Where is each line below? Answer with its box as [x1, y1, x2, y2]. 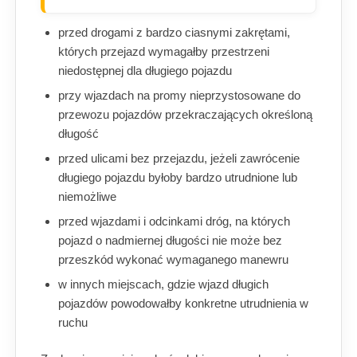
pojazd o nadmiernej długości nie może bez [58, 233, 282, 248]
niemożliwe [58, 190, 116, 204]
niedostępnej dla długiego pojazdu [58, 64, 232, 78]
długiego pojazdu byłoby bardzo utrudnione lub [58, 171, 297, 185]
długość [58, 127, 99, 141]
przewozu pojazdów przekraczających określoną [58, 108, 312, 122]
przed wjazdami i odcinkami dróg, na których [58, 214, 290, 229]
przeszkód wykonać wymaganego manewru [58, 253, 288, 267]
